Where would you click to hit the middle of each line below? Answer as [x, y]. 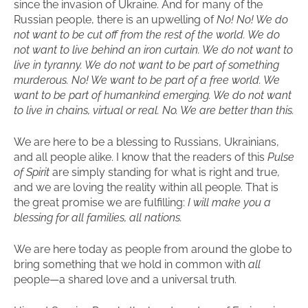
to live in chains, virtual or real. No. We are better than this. [154, 110]
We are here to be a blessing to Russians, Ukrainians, [146, 142]
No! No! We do [252, 20]
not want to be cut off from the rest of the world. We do [147, 35]
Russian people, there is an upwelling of [115, 20]
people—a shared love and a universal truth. [125, 279]
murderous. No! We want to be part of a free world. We [147, 80]
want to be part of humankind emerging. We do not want [153, 95]
